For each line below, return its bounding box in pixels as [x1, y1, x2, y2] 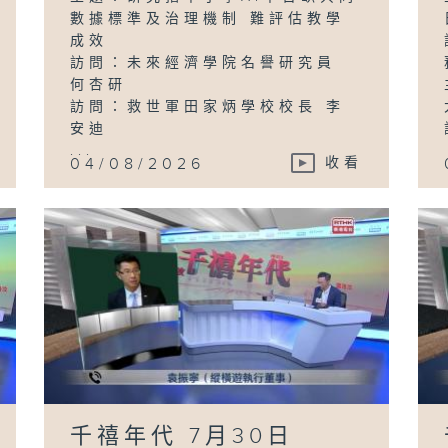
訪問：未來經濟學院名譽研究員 [70, 54, 337, 71]
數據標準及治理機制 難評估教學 [70, 10, 346, 27]
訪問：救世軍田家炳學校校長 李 [70, 98, 346, 115]
